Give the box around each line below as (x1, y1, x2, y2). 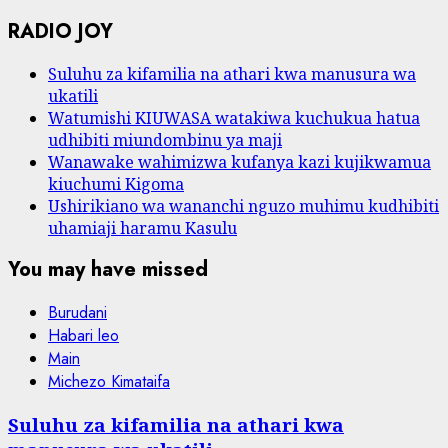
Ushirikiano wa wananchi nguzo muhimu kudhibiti (48, 194, 439, 217)
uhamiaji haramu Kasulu (48, 216, 237, 239)
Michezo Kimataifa (48, 369, 170, 393)
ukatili (48, 84, 98, 107)
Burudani (48, 300, 107, 324)
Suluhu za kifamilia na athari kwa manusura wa (48, 62, 416, 85)
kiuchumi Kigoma (48, 172, 184, 195)
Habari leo (48, 323, 119, 347)
